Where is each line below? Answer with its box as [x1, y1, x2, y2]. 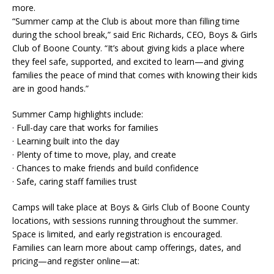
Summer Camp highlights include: [12, 108, 143, 120]
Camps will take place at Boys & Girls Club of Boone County [12, 201, 250, 213]
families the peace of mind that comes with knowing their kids [12, 68, 257, 81]
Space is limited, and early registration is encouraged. [12, 228, 222, 240]
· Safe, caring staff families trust [12, 175, 137, 187]
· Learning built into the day [12, 135, 119, 147]
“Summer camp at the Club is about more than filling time [12, 15, 240, 27]
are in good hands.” [12, 82, 89, 94]
